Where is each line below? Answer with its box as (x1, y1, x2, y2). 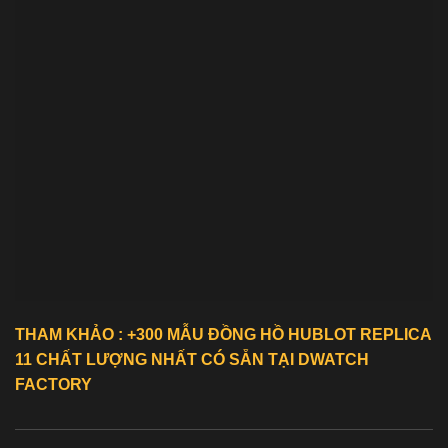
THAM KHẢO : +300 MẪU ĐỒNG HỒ (15, 325, 288, 343)
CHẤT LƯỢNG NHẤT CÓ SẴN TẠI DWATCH (32, 350, 369, 368)
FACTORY (15, 375, 92, 393)
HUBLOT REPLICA (288, 325, 431, 343)
